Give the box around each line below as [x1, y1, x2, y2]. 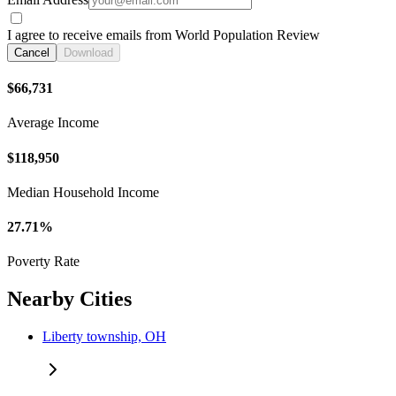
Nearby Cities [7, 287, 132, 311]
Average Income [7, 115, 99, 131]
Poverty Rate [7, 254, 80, 270]
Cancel [14, 45, 49, 59]
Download [64, 45, 113, 59]
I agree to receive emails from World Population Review [7, 27, 320, 42]
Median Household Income [7, 184, 159, 200]
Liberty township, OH [42, 329, 166, 345]
